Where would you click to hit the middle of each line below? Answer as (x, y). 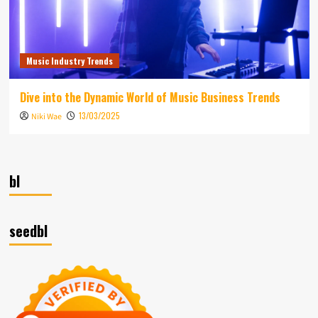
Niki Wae (46, 116)
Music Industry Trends (69, 60)
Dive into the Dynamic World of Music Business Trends (150, 97)
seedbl (28, 230)
